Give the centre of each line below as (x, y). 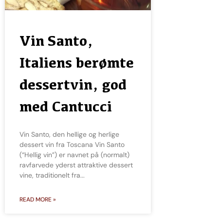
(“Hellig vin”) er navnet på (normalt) (74, 155)
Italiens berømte (77, 63)
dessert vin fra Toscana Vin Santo (72, 145)
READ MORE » (38, 200)
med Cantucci (66, 107)
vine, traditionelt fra (50, 175)
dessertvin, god (73, 85)
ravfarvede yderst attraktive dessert (76, 165)
